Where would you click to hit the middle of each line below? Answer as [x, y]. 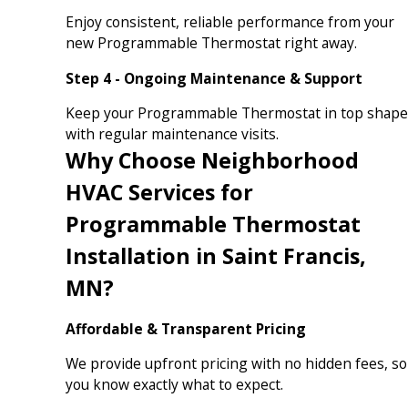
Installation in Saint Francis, [215, 256]
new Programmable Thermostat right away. [211, 42]
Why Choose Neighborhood [212, 161]
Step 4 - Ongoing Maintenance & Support [214, 78]
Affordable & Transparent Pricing [185, 328]
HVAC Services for [159, 193]
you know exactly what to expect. [174, 385]
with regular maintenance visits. [172, 134]
